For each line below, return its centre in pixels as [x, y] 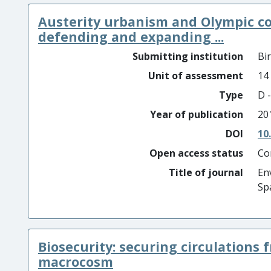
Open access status [196, 153]
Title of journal [206, 172]
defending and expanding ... [131, 37]
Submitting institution [188, 56]
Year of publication [197, 114]
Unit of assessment [196, 76]
